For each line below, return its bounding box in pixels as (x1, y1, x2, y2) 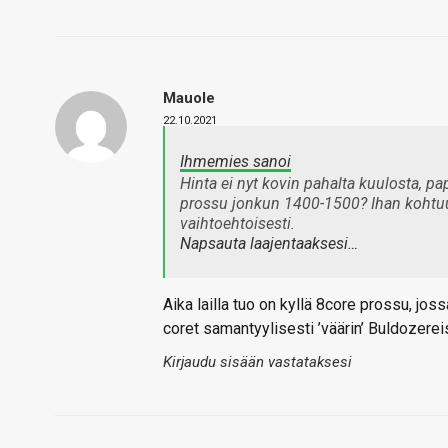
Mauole (163, 89, 215, 107)
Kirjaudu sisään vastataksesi (163, 353, 352, 371)
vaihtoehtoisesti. (180, 214, 295, 233)
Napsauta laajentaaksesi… (180, 234, 358, 253)
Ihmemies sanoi (180, 152, 291, 171)
